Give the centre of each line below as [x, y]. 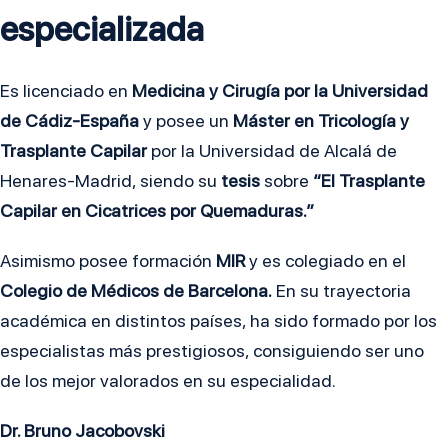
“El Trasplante [367, 181]
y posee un [186, 121]
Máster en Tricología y [321, 121]
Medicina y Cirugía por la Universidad [278, 91]
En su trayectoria [341, 291]
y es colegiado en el [327, 261]
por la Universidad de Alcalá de [272, 151]
